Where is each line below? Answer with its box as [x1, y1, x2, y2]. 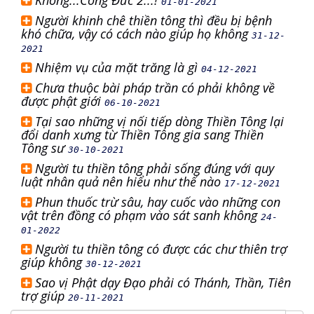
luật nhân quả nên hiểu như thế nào [21, 173, 224, 190]
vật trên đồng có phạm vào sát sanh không [21, 207, 261, 224]
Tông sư [21, 139, 68, 156]
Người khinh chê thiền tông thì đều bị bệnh [35, 12, 272, 29]
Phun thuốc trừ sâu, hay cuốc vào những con [35, 193, 280, 210]
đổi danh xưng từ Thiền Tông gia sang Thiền [21, 126, 264, 143]
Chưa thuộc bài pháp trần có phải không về [35, 79, 275, 96]
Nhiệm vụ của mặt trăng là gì [35, 59, 201, 76]
